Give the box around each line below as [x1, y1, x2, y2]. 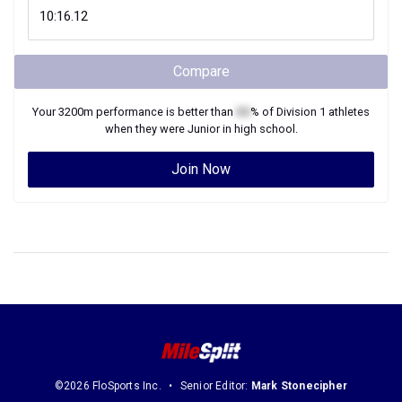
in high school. [219, 122, 298, 135]
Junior [187, 122, 220, 135]
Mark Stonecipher [250, 380, 348, 393]
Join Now [171, 161, 231, 178]
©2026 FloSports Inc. [54, 380, 162, 393]
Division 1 [276, 105, 326, 118]
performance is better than [93, 105, 236, 118]
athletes [326, 105, 370, 118]
